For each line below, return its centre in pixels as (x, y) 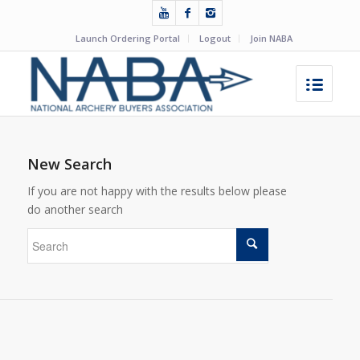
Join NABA (271, 38)
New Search (69, 164)
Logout (215, 38)
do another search (75, 209)
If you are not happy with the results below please (157, 190)
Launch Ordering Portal (127, 38)
